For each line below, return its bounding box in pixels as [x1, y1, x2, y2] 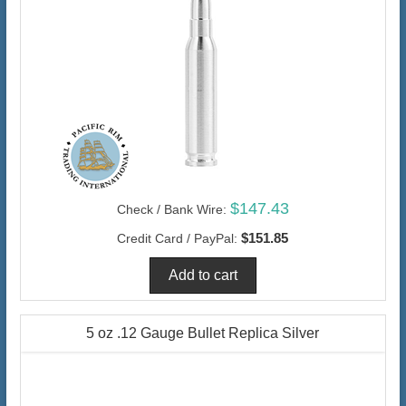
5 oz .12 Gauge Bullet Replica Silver [86, 325, 320, 342]
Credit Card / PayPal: [117, 231, 238, 246]
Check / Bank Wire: [116, 202, 227, 217]
